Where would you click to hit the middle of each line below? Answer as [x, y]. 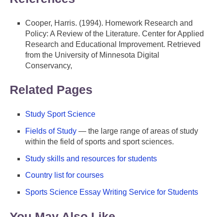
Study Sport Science [60, 114]
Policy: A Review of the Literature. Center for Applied [115, 33]
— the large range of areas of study [137, 131]
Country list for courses [64, 175]
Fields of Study [51, 131]
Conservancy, [49, 65]
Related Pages [51, 90]
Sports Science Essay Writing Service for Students [112, 192]
